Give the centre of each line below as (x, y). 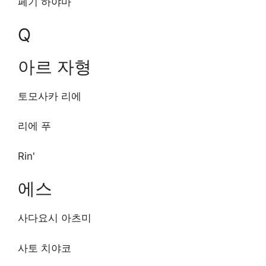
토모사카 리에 (50, 96)
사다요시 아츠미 (55, 218)
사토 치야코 (45, 248)
